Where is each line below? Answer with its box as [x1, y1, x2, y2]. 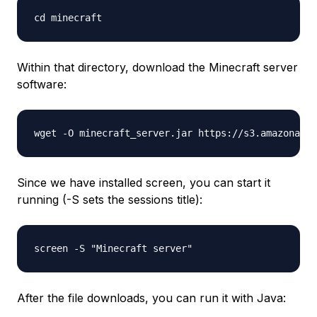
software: [17, 77, 67, 92]
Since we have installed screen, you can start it [17, 175, 270, 190]
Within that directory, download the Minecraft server [17, 60, 298, 75]
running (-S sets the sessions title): [17, 192, 202, 207]
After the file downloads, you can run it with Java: [17, 291, 286, 306]
